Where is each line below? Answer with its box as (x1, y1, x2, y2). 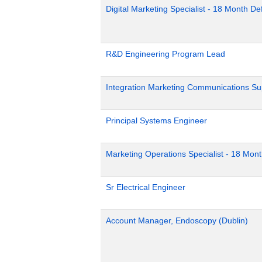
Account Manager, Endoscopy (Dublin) (106, 215, 248, 225)
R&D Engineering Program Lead (106, 49, 225, 58)
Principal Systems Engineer (106, 115, 207, 125)
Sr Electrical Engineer (106, 182, 185, 192)
